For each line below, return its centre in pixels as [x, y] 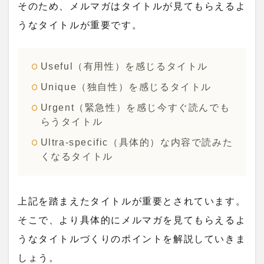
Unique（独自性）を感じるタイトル [126, 87]
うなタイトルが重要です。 [80, 25]
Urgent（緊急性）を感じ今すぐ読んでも [135, 108]
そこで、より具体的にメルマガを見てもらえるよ [132, 220]
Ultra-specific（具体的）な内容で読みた [137, 143]
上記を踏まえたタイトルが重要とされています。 [132, 201]
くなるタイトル [77, 157]
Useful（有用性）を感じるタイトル [124, 67]
